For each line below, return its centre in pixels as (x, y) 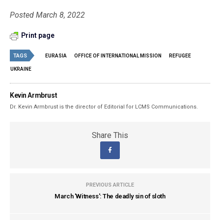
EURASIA (56, 56)
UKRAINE (21, 69)
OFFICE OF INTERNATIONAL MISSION (118, 56)
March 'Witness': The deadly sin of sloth (110, 196)
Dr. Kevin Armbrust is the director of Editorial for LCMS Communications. (104, 107)
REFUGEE (180, 56)
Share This (110, 135)
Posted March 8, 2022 (48, 15)
